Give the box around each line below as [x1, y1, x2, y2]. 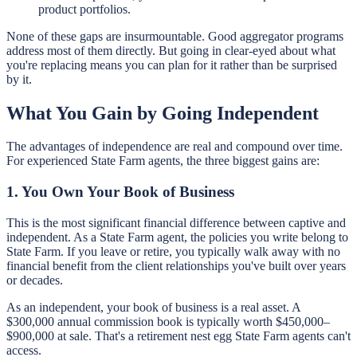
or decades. [6, 273, 63, 287]
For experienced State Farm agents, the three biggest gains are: [6, 154, 320, 168]
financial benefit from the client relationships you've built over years [6, 258, 346, 273]
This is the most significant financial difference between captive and [6, 215, 346, 229]
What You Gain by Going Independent [6, 102, 319, 124]
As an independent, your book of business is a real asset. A [6, 300, 300, 314]
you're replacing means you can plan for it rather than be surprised [6, 57, 337, 72]
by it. [6, 72, 32, 86]
